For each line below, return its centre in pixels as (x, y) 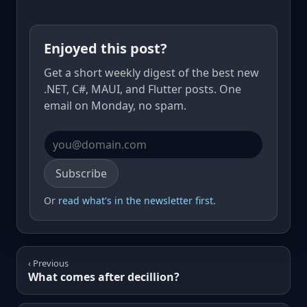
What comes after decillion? (104, 277)
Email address (79, 166)
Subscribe (81, 173)
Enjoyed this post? (106, 48)
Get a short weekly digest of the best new (151, 72)
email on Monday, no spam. (115, 105)
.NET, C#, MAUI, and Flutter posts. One (143, 89)
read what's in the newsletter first (136, 200)
